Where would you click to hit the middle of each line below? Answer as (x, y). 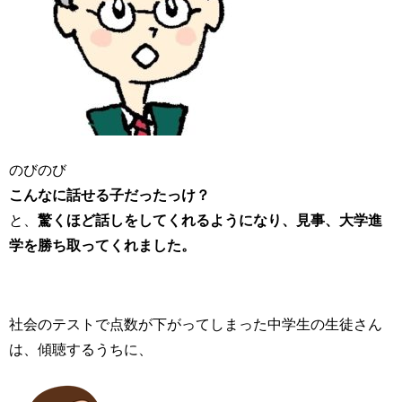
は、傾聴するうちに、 (81, 349)
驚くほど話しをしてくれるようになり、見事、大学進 (210, 219)
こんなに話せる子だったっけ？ (109, 194)
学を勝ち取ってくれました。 (102, 245)
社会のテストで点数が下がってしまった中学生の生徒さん (196, 323)
